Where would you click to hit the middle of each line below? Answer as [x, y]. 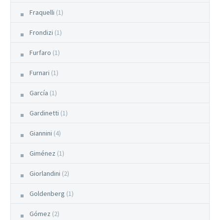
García [39, 93]
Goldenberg [47, 193]
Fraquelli [42, 12]
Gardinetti [44, 113]
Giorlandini [45, 173]
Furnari [40, 72]
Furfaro [40, 52]
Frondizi [41, 32]
